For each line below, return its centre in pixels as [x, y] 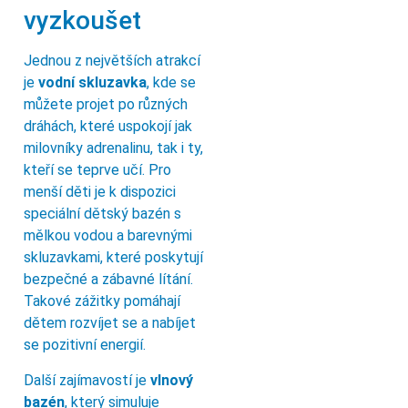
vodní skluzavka [92, 83]
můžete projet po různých [106, 105]
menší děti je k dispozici [100, 192]
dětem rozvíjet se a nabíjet [110, 323]
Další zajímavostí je [87, 380]
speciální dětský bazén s [102, 214]
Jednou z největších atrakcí [112, 61]
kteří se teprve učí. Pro [97, 170]
